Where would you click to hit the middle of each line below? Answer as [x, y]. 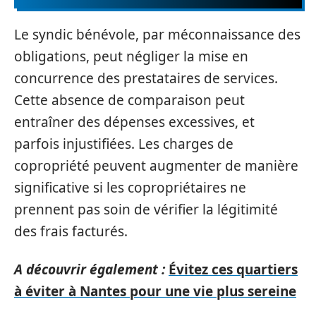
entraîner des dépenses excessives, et [134, 122]
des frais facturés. [71, 231]
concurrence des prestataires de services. [146, 78]
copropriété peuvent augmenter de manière [156, 166]
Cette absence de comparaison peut [129, 100]
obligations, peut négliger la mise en [131, 56]
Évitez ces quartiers [233, 269]
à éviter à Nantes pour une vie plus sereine [155, 291]
